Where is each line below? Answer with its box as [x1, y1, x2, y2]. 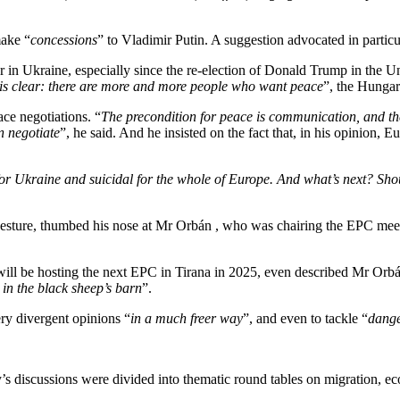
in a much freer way [130, 311, 243, 326]
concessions [30, 32, 97, 47]
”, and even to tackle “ [243, 311, 368, 326]
